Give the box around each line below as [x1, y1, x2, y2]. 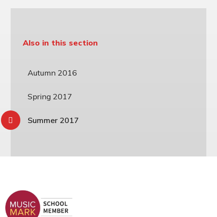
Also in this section [23, 38, 98, 48]
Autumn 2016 [28, 67, 77, 77]
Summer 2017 [28, 115, 79, 125]
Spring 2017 [28, 92, 73, 102]
